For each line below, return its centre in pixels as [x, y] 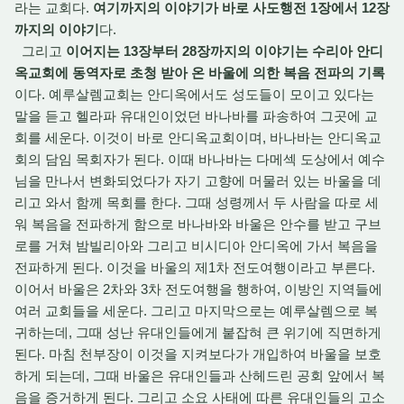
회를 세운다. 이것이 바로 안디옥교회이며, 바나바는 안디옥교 [198, 138]
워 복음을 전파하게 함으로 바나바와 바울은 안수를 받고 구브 [198, 224]
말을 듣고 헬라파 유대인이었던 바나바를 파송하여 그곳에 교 [196, 116]
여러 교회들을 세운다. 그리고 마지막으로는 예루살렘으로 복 [196, 311]
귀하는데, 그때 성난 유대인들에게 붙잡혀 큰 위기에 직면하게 [198, 332]
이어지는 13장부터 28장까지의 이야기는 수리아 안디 [225, 51]
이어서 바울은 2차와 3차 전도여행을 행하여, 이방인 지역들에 [198, 289]
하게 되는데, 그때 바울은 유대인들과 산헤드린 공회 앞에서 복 [200, 376]
